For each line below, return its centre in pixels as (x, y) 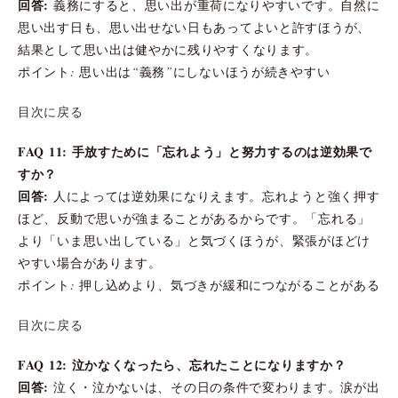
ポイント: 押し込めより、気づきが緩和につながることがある (199, 284)
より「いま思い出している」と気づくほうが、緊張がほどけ (194, 240)
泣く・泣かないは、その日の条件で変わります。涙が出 (215, 386)
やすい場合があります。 (90, 262)
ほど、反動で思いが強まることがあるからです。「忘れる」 (194, 218)
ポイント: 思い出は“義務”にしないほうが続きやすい (174, 71)
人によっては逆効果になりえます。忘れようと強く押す (215, 195)
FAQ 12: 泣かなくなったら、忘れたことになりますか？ (182, 364)
